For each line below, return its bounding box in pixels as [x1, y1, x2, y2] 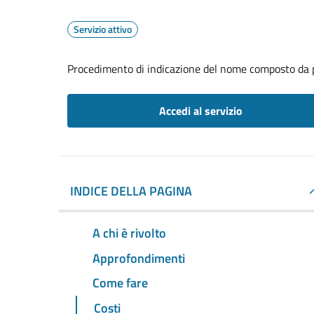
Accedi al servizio [158, 102, 243, 119]
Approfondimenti [93, 248, 185, 268]
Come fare [93, 273, 148, 293]
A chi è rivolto [93, 223, 166, 243]
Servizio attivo [74, 22, 132, 36]
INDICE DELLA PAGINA [70, 182, 192, 200]
